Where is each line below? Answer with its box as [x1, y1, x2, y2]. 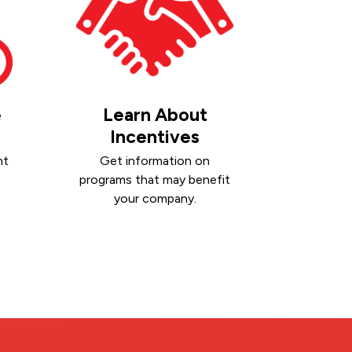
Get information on [100, 153, 211, 169]
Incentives [110, 125, 200, 148]
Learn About [102, 103, 207, 126]
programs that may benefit [79, 172, 231, 188]
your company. [113, 191, 196, 207]
